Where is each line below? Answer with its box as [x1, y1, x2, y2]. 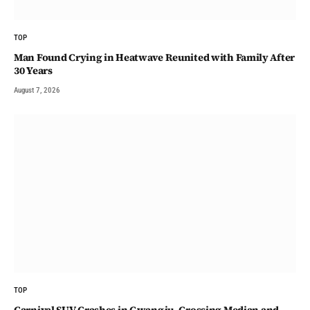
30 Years [14, 63, 53, 77]
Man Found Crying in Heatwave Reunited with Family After [14, 50, 295, 64]
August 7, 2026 [14, 85, 60, 95]
